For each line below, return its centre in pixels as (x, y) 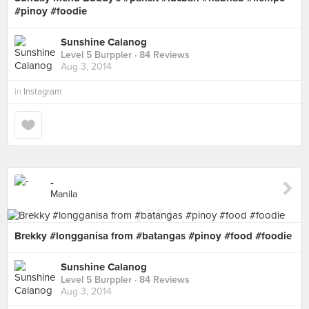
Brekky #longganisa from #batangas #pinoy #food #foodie (153, 236)
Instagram (43, 92)
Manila (64, 194)
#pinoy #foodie (51, 11)
